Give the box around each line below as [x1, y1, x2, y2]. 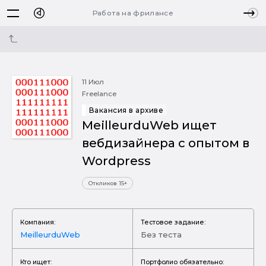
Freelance [82, 90, 116, 98]
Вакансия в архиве [89, 106, 164, 115]
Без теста [141, 229, 182, 239]
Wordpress [82, 153, 151, 168]
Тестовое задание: [141, 218, 205, 226]
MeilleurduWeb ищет [82, 118, 217, 132]
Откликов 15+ [88, 180, 127, 186]
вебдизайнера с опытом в [82, 135, 249, 150]
